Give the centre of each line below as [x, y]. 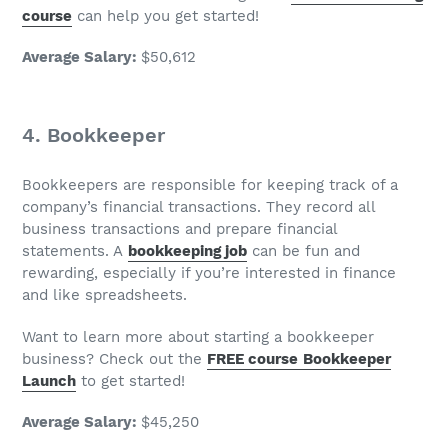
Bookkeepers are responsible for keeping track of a [210, 185]
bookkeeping [176, 251]
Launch [49, 380]
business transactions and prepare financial [179, 229]
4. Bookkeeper [93, 134]
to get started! [130, 380]
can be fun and [303, 251]
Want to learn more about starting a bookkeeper [198, 336]
